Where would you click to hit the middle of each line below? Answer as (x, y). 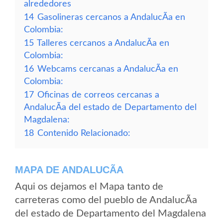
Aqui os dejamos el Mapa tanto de (89, 187)
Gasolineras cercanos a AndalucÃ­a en (111, 17)
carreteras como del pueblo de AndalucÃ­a (106, 200)
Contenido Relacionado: (84, 133)
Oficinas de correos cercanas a (98, 95)
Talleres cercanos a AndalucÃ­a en (103, 43)
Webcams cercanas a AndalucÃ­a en (108, 69)
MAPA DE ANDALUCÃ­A (69, 170)
